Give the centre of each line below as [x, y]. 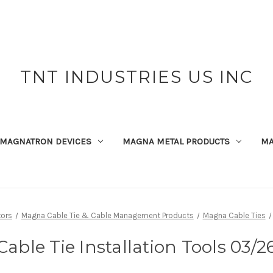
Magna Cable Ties [234, 215]
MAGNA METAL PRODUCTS [176, 141]
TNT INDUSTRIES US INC [136, 77]
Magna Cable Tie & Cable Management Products [107, 215]
